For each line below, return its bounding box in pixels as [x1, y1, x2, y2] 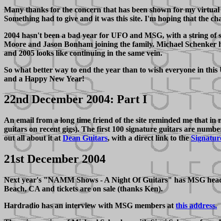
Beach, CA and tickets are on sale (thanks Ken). [4, 184, 163, 193]
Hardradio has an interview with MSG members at [4, 201, 176, 210]
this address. [176, 201, 217, 210]
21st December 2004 [4, 152, 106, 166]
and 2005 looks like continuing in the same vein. [4, 48, 162, 57]
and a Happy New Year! [4, 74, 84, 83]
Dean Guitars [63, 134, 108, 143]
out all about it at [4, 134, 63, 143]
